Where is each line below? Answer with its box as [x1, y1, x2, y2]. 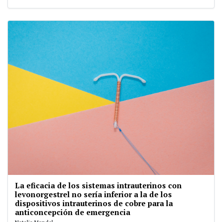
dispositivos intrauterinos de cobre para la [15, 198, 173, 208]
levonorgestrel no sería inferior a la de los [15, 189, 172, 199]
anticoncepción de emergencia [15, 207, 130, 217]
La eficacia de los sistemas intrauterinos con [15, 180, 182, 190]
